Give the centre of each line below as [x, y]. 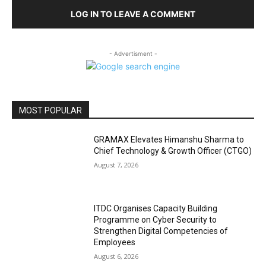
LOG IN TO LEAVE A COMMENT [133, 14]
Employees [115, 242]
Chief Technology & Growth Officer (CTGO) [173, 151]
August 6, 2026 [116, 256]
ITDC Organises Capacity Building [156, 208]
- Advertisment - [133, 54]
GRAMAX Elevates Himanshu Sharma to [169, 140]
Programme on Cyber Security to [156, 219]
